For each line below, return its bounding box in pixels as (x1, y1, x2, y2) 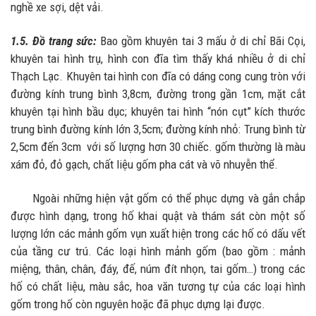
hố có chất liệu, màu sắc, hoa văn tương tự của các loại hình (11, 279, 305, 294)
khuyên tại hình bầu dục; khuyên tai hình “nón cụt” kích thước (11, 104, 305, 119)
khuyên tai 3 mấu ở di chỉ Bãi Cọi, (145, 33, 306, 48)
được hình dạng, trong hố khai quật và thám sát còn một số (11, 209, 305, 224)
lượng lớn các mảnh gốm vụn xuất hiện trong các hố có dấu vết (11, 226, 305, 241)
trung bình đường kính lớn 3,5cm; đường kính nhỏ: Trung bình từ (11, 121, 305, 136)
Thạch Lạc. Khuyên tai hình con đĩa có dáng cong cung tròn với (11, 68, 305, 83)
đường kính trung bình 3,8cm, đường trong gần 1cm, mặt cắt (11, 86, 305, 101)
